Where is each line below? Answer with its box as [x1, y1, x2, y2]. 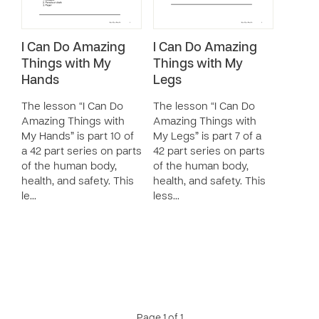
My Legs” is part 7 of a [153, 132, 261, 142]
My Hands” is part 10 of [21, 132, 134, 142]
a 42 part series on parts [21, 147, 142, 157]
